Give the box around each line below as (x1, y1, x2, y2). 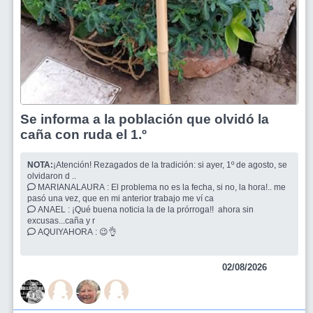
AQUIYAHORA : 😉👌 (99, 226, 119, 237)
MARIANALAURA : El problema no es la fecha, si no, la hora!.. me (36, 182, 111, 192)
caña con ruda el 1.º (20, 126, 147, 142)
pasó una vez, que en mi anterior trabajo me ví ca (27, 193, 216, 203)
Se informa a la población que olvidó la (20, 111, 269, 126)
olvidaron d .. (27, 170, 78, 181)
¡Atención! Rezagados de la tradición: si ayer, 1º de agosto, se (53, 159, 287, 170)
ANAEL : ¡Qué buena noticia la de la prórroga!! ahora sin (36, 204, 72, 214)
